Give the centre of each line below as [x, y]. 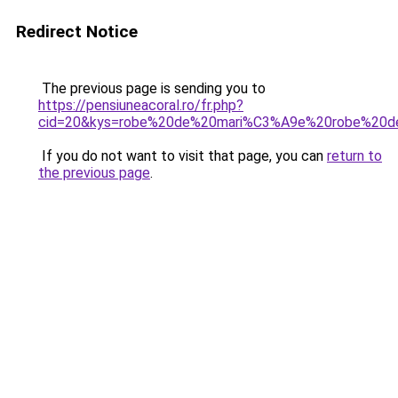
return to [354, 156]
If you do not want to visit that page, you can [183, 156]
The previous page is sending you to [152, 88]
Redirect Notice [77, 32]
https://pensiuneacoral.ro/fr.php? [141, 105]
